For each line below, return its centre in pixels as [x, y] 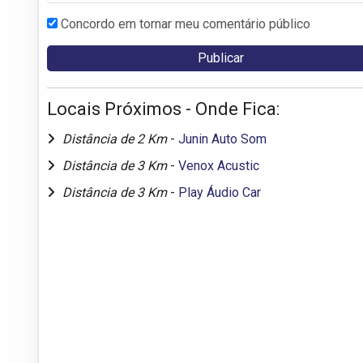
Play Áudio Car [220, 192]
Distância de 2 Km [116, 139]
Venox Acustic [219, 165]
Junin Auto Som [222, 139]
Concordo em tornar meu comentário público [186, 23]
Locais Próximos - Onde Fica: [163, 109]
